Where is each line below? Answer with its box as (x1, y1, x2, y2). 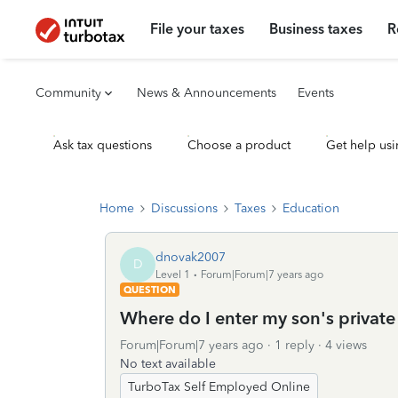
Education (283, 201, 339, 216)
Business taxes (269, 20, 363, 37)
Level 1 (155, 267, 190, 281)
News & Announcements (137, 85, 276, 100)
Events (298, 85, 334, 100)
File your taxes (150, 20, 245, 37)
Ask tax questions (53, 138, 152, 153)
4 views (325, 338, 367, 353)
